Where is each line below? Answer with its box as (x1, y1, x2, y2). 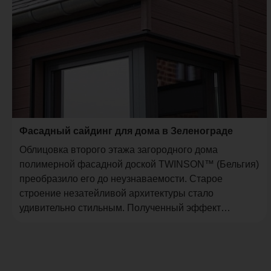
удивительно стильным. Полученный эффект (19, 203, 221, 214)
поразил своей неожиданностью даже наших (19, 217, 221, 228)
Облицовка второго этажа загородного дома (19, 145, 218, 155)
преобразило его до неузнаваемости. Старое (19, 174, 223, 184)
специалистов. (19, 232, 85, 243)
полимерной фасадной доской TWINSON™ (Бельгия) (19, 159, 259, 170)
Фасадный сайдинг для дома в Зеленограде (19, 126, 233, 137)
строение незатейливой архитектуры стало (19, 188, 214, 199)
